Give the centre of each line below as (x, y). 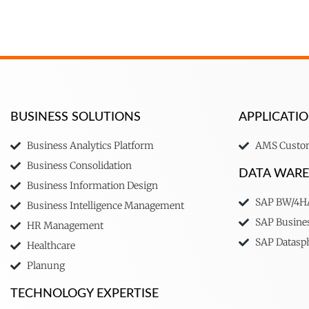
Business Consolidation (79, 166)
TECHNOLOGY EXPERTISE (84, 294)
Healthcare (51, 246)
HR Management (65, 226)
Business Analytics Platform (90, 146)
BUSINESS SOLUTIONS (76, 118)
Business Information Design (92, 186)
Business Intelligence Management (105, 206)
